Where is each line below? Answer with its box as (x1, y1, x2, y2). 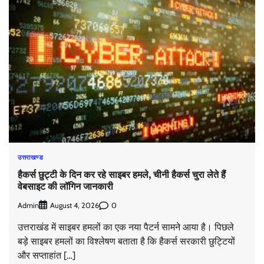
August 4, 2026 (50, 201, 99, 210)
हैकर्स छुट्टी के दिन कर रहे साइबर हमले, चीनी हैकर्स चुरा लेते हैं (18, 167, 226, 181)
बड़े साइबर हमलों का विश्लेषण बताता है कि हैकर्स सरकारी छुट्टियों (18, 236, 235, 247)
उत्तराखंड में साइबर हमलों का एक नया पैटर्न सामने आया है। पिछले (18, 222, 234, 233)
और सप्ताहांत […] (18, 250, 75, 262)
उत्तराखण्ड (18, 153, 43, 162)
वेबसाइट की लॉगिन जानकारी (18, 179, 113, 193)
